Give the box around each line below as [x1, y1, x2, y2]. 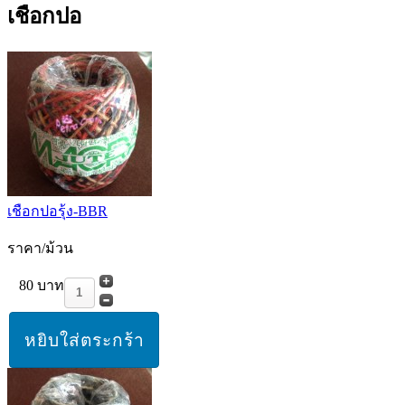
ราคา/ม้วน [7, 240, 73, 256]
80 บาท [18, 277, 64, 293]
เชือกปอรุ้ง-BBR [7, 202, 108, 219]
